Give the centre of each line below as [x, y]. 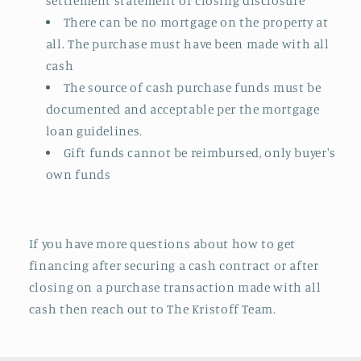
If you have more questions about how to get [162, 243]
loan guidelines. [94, 131]
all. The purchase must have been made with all [187, 44]
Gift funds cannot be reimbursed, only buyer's [199, 153]
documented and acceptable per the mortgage [183, 110]
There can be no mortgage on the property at [196, 23]
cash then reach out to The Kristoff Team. [152, 309]
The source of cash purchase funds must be [192, 88]
